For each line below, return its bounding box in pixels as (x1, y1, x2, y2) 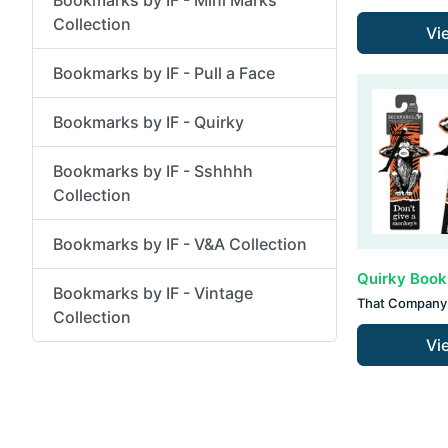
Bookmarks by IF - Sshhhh (53, 160, 253, 181)
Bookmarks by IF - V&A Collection (53, 233, 307, 254)
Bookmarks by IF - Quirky (53, 111, 244, 132)
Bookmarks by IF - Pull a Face (53, 62, 275, 83)
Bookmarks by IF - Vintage (53, 282, 253, 303)
